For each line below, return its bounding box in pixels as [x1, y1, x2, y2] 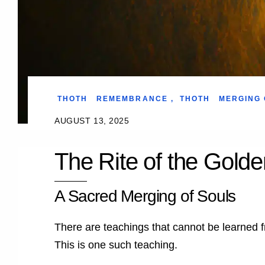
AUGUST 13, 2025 [54, 115, 130, 125]
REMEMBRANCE [96, 94, 168, 103]
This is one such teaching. [54, 238, 177, 251]
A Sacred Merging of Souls [54, 187, 236, 206]
